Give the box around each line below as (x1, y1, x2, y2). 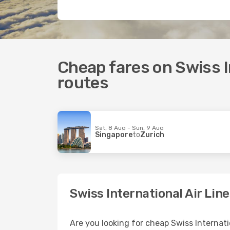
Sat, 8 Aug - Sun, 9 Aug (95, 124, 164, 131)
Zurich (140, 130, 164, 139)
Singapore (95, 130, 132, 139)
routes (57, 73, 109, 92)
